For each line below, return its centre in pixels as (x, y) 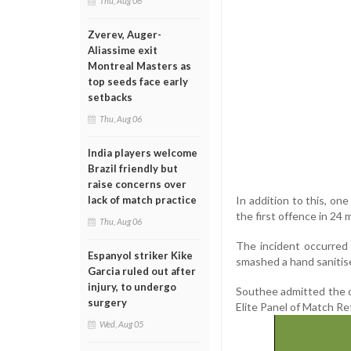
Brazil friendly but (133, 168)
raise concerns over (137, 184)
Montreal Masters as (139, 66)
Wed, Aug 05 (121, 324)
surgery (107, 302)
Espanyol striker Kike (140, 255)
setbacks (110, 97)
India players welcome (143, 153)
